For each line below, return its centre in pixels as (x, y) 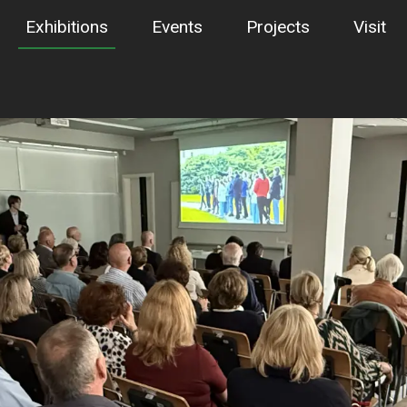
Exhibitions (67, 27)
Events (177, 27)
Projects (278, 27)
